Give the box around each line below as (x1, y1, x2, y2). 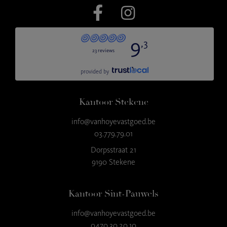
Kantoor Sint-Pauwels (68, 187, 159, 199)
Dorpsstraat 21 (91, 144, 136, 155)
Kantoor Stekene (79, 96, 148, 107)
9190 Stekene (92, 157, 135, 167)
